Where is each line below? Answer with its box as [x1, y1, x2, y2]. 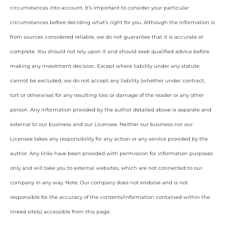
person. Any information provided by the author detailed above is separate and [10, 106, 211, 114]
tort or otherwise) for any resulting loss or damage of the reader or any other [10, 92, 204, 99]
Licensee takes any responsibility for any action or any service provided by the [10, 136, 208, 143]
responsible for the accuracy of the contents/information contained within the [10, 194, 210, 201]
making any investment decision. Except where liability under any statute [10, 63, 199, 70]
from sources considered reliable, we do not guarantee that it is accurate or [10, 34, 203, 41]
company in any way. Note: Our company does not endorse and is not [10, 179, 188, 186]
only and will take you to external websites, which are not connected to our [10, 165, 202, 172]
